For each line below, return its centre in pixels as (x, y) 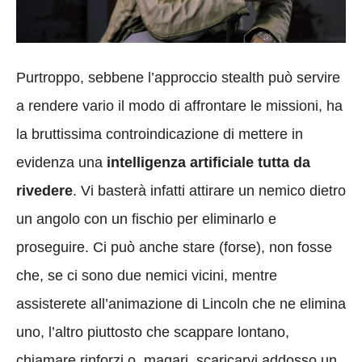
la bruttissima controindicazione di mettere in (160, 134)
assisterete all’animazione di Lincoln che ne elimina (181, 303)
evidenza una (61, 162)
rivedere (44, 190)
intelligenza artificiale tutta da (208, 162)
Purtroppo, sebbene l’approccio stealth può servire (178, 77)
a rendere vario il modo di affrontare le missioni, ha (179, 105)
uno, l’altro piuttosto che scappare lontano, (153, 332)
